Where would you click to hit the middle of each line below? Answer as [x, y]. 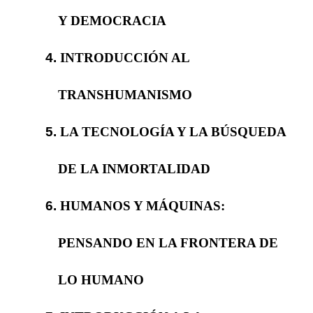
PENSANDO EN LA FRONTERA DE [168, 242]
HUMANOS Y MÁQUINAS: [143, 205]
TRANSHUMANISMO [125, 94]
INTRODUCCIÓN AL [125, 57]
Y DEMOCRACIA [112, 20]
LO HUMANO [101, 279]
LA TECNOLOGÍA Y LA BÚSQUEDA [173, 131]
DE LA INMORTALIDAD [134, 168]
